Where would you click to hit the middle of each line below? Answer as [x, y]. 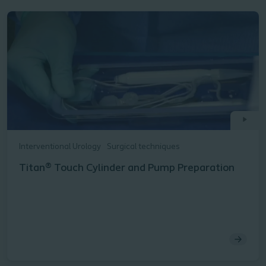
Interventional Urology [60, 147]
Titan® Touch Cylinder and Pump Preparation [127, 169]
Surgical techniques [143, 147]
